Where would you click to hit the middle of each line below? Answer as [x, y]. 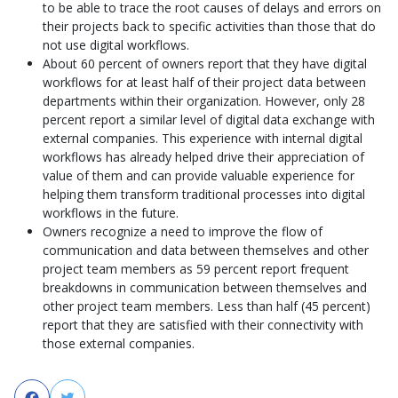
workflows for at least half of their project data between [204, 82]
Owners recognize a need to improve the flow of [183, 231]
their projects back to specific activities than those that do [209, 26]
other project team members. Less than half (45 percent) [207, 306]
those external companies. [119, 343]
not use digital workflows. [116, 44]
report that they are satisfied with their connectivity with [203, 324]
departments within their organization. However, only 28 [204, 100]
